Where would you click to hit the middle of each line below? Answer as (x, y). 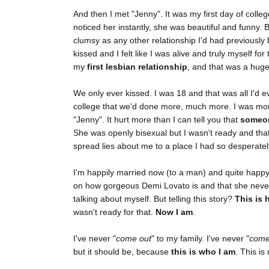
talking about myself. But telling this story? (153, 199)
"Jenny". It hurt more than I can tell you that (157, 120)
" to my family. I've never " (200, 239)
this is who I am (202, 252)
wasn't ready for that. (114, 212)
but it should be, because (121, 252)
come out (134, 239)
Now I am (174, 212)
